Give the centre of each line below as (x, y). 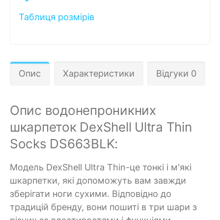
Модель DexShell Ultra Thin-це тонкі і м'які (101, 167)
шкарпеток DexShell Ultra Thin (101, 127)
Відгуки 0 (176, 74)
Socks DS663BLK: (64, 143)
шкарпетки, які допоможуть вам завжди (98, 180)
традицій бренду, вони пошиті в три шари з (103, 207)
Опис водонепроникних (83, 110)
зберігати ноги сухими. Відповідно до (91, 193)
